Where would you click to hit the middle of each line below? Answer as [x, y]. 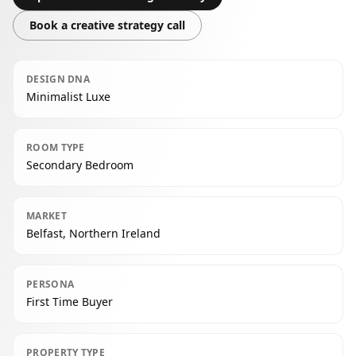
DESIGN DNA [58, 79]
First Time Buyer [70, 302]
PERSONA [50, 284]
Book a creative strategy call [107, 25]
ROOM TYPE [56, 147]
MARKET [46, 216]
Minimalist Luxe [68, 97]
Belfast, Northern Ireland [93, 233]
